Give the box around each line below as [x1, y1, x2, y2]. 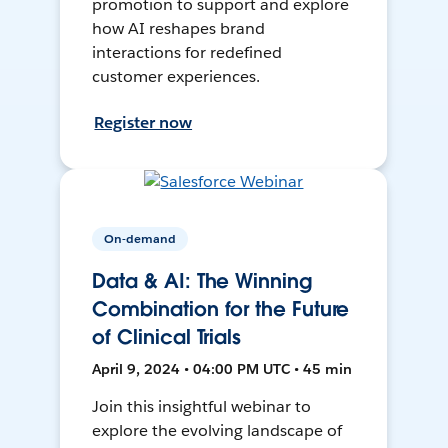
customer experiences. [92, 66, 261, 88]
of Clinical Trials [92, 324, 242, 351]
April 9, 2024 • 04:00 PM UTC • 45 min [92, 360, 353, 379]
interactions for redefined [92, 42, 282, 64]
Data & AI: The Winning [92, 268, 312, 295]
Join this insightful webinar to [92, 396, 311, 418]
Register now [94, 112, 193, 134]
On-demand [104, 230, 177, 248]
